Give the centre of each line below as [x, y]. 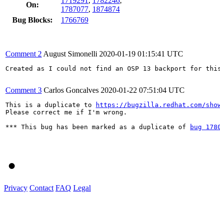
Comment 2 [24, 54]
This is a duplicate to [51, 105]
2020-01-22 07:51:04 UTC [143, 90]
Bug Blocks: [32, 20]
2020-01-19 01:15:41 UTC [141, 54]
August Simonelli [70, 54]
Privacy [16, 188]
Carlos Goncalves [71, 90]
